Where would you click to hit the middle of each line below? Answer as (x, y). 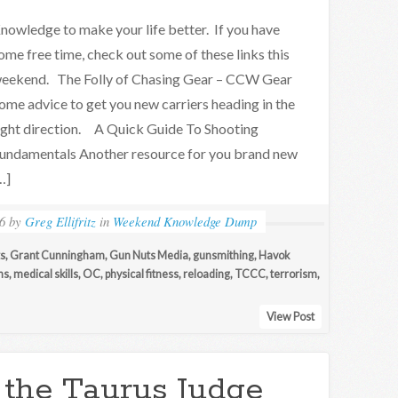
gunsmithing (223, 255)
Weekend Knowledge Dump (184, 221)
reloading (207, 274)
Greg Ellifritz (60, 221)
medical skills (46, 274)
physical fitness (142, 274)
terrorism (294, 274)
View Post (290, 317)
